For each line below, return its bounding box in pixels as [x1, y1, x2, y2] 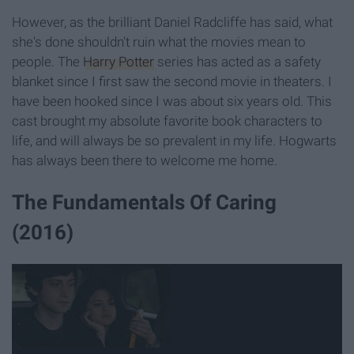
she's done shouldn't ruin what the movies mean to [12, 33, 306, 50]
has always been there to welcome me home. [12, 152, 277, 168]
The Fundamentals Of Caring [12, 190, 277, 214]
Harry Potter [83, 53, 154, 70]
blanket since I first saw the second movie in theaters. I [12, 73, 332, 89]
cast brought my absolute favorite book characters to [12, 112, 322, 129]
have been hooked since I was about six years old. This [12, 92, 332, 109]
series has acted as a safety [154, 53, 321, 70]
